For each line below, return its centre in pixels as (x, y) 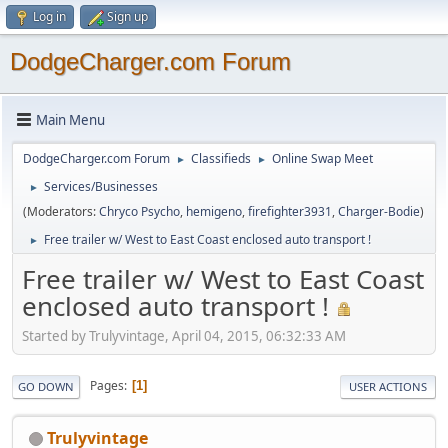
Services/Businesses (101, 186)
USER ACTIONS (388, 386)
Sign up (127, 16)
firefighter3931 (290, 211)
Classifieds (221, 158)
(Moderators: (61, 211)
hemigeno (214, 211)
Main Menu (70, 119)
